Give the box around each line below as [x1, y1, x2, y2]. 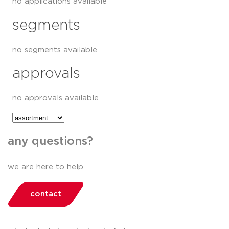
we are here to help [8, 163, 83, 171]
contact [30, 190, 61, 198]
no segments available [12, 45, 97, 54]
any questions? [8, 135, 93, 148]
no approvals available [12, 94, 99, 102]
